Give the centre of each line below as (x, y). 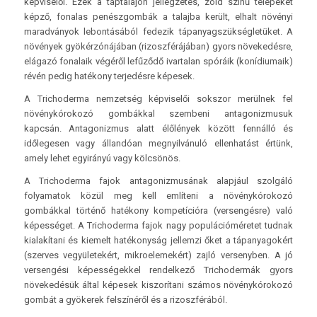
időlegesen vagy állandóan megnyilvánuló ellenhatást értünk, (158, 143)
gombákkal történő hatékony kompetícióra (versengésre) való (158, 210)
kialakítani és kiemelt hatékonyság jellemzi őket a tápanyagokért (158, 240)
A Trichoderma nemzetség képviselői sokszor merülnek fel (158, 98)
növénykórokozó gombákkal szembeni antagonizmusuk (158, 113)
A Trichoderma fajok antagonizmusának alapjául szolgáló (158, 180)
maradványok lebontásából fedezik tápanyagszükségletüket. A (158, 31)
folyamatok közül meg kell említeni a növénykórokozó (158, 195)
